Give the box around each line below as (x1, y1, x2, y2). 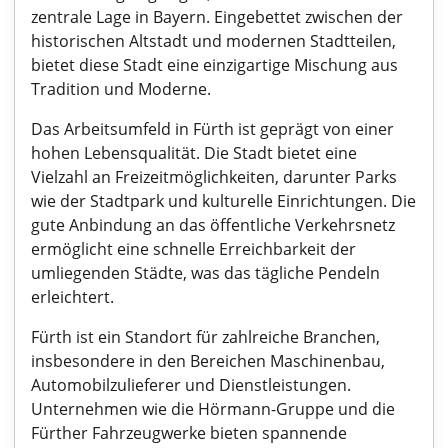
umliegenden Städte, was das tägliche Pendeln (31, 262, 380, 284)
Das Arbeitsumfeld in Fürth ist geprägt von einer (31, 118, 394, 140)
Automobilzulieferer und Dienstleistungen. (31, 374, 351, 396)
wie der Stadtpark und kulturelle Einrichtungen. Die (31, 190, 416, 212)
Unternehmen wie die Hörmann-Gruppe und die (31, 398, 395, 420)
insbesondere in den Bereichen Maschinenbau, (31, 350, 385, 372)
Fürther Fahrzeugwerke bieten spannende (31, 422, 347, 444)
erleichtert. (31, 286, 114, 308)
